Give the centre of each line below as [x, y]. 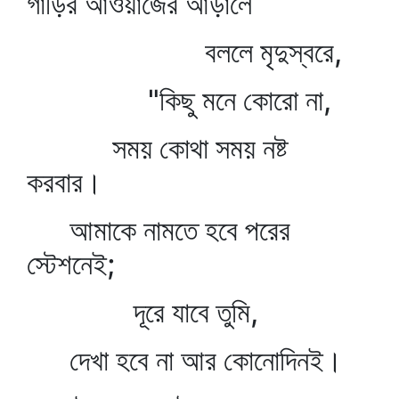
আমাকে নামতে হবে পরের [159, 230]
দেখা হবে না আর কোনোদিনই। [185, 360]
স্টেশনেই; [71, 264]
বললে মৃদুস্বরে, [184, 52]
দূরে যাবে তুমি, [142, 312]
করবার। [65, 182]
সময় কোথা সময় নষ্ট [157, 148]
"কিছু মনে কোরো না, [179, 100]
